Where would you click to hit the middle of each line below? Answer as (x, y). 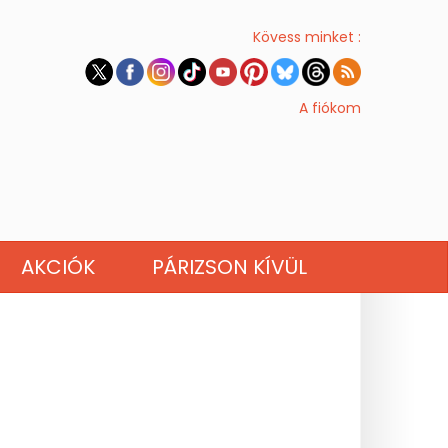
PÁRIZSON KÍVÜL (229, 267)
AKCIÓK (57, 267)
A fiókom (330, 108)
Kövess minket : (307, 37)
